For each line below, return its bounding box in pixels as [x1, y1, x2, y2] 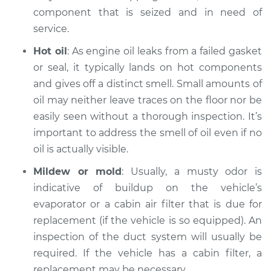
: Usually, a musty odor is [122, 166, 263, 177]
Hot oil [33, 45, 67, 57]
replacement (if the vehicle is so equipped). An [33, 215, 262, 226]
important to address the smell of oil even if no [33, 127, 262, 139]
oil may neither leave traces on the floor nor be [33, 94, 262, 106]
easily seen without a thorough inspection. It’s [33, 111, 262, 122]
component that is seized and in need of [33, 7, 262, 18]
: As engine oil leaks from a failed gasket [67, 45, 263, 57]
